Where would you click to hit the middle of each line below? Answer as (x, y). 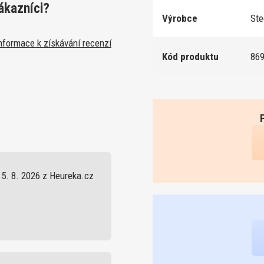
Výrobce (180, 18)
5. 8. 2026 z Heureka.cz (47, 176)
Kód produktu (190, 56)
